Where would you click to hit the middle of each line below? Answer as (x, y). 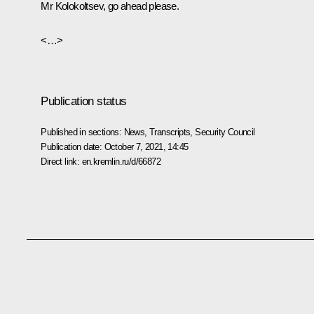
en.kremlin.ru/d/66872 (121, 161)
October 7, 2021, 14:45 (146, 146)
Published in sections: (82, 132)
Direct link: (61, 161)
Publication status (84, 101)
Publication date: (73, 146)
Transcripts (170, 132)
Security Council (225, 132)
